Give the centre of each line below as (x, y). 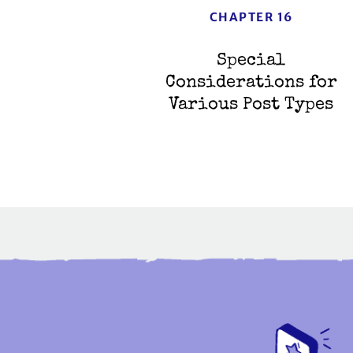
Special (251, 62)
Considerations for (251, 84)
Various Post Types (251, 106)
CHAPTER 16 (251, 17)
